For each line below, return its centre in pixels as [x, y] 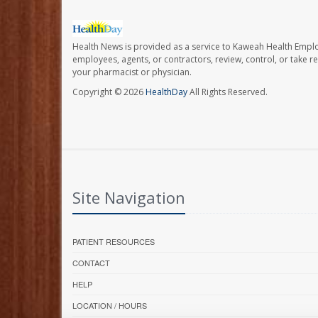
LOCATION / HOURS [110, 306]
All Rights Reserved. [227, 92]
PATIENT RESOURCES [114, 242]
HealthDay [166, 92]
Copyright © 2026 [109, 92]
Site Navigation [129, 198]
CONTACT [91, 263]
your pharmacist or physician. [132, 72]
